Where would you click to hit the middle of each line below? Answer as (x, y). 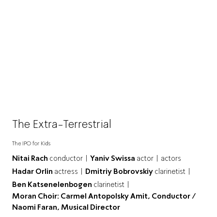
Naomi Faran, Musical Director (66, 207)
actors (171, 158)
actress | (69, 171)
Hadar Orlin (33, 171)
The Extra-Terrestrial (62, 124)
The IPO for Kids (31, 143)
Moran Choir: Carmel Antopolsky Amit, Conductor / (104, 196)
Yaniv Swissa (113, 158)
